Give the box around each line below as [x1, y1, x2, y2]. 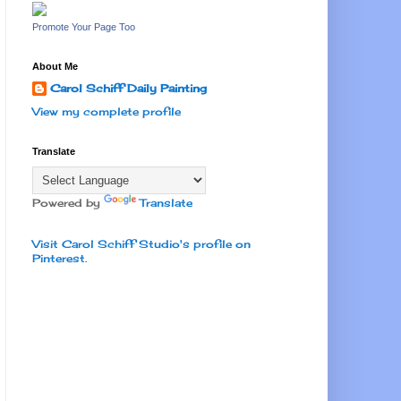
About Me [32, 60, 78, 72]
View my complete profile [32, 104, 181, 118]
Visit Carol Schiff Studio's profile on [32, 236, 251, 251]
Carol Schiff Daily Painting [50, 81, 207, 95]
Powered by [32, 195, 104, 209]
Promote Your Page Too [32, 21, 135, 32]
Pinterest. [32, 251, 87, 265]
